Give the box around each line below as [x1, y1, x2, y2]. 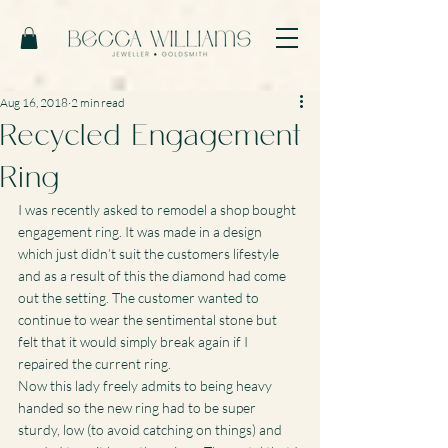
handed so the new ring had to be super [18, 398, 259, 416]
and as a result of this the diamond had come [18, 266, 289, 284]
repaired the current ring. [18, 354, 171, 372]
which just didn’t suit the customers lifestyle [18, 244, 282, 262]
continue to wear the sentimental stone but [18, 310, 280, 328]
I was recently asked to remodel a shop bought [18, 200, 299, 218]
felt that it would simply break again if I [18, 332, 251, 350]
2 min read [71, 94, 125, 110]
